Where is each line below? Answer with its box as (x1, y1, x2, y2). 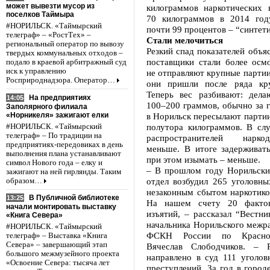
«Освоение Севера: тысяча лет (6, 259, 110, 268)
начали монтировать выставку (6, 202, 116, 212)
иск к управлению (6, 66, 66, 75)
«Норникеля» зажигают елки (6, 110, 108, 119)
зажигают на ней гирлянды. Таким (6, 167, 121, 176)
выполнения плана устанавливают (6, 149, 121, 158)
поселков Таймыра (6, 10, 74, 19)
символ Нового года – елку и (6, 158, 102, 167)
